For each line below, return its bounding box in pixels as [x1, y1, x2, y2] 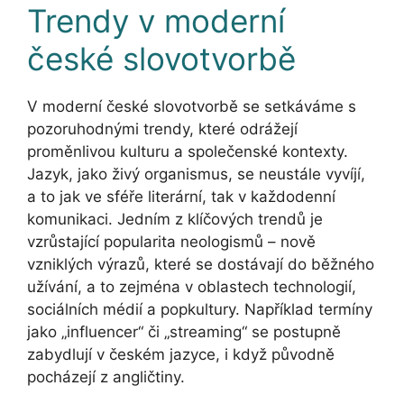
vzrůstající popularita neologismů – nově [27, 232, 316, 251]
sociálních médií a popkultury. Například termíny [27, 299, 372, 318]
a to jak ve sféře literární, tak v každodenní [27, 187, 335, 206]
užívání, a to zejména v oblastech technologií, [27, 277, 356, 296]
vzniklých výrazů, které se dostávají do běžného [27, 254, 374, 273]
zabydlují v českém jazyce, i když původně [27, 344, 335, 363]
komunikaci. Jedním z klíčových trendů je [27, 209, 323, 228]
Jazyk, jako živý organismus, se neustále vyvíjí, [27, 164, 365, 183]
